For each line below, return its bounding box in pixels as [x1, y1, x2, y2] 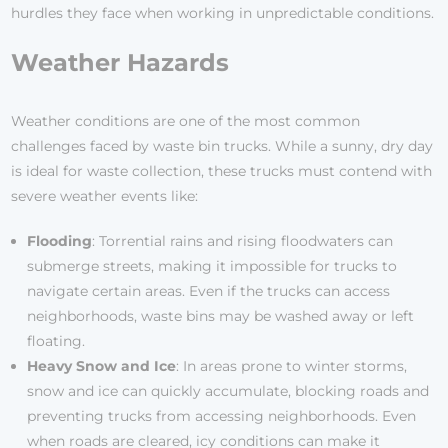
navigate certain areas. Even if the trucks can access [27, 282, 391, 301]
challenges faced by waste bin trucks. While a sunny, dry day [11, 137, 434, 156]
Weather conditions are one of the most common [11, 112, 361, 131]
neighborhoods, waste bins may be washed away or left [27, 307, 415, 326]
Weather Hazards [11, 48, 230, 78]
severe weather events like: [11, 187, 199, 206]
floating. [27, 332, 86, 351]
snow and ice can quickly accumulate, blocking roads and [27, 382, 430, 401]
